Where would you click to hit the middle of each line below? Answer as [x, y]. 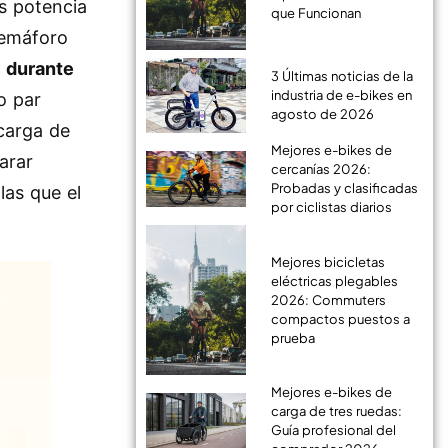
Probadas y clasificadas [344, 188]
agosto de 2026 [322, 114]
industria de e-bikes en [341, 95]
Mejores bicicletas [327, 261]
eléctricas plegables [334, 280]
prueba [292, 337]
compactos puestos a [340, 318]
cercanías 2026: [320, 169]
